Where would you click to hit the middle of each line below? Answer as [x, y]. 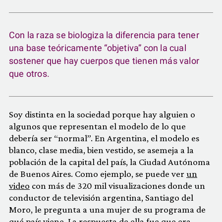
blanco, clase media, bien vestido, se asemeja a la [101, 150]
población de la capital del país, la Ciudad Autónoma [110, 162]
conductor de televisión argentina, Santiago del [101, 197]
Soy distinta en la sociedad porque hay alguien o [102, 114]
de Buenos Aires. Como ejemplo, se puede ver [98, 174]
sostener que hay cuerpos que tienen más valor [104, 61]
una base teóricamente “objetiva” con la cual [98, 48]
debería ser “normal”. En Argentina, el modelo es [104, 138]
